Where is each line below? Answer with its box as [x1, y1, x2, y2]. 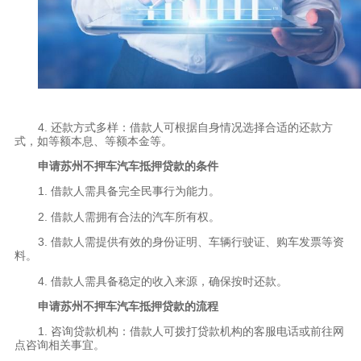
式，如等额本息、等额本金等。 [14, 134, 172, 147]
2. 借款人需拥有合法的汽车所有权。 [37, 210, 220, 223]
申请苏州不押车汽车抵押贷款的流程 [37, 300, 218, 313]
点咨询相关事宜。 [14, 338, 105, 352]
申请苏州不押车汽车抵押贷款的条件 [37, 160, 218, 173]
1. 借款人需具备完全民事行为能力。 [37, 185, 220, 198]
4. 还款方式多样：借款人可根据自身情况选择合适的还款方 [37, 120, 333, 134]
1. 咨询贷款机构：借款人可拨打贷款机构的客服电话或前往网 [37, 325, 344, 338]
